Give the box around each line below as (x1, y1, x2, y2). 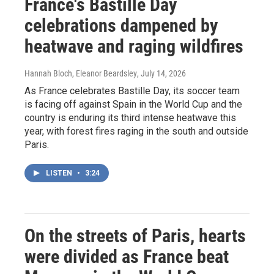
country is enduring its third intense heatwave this (24, 111, 236, 124)
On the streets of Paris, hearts (24, 224, 246, 246)
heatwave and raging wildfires (24, 35, 243, 57)
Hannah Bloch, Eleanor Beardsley (24, 68, 137, 78)
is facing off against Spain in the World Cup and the (24, 98, 242, 110)
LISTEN (46, 168, 74, 177)
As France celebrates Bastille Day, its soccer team (24, 84, 240, 97)
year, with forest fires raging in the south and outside (24, 125, 248, 137)
